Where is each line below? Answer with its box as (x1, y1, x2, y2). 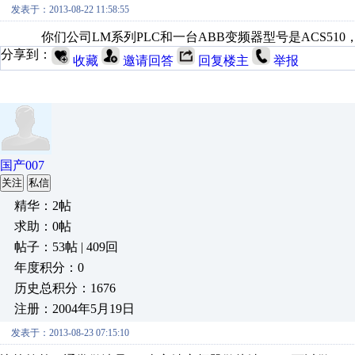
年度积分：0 (14, 261, 84, 274)
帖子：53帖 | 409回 (14, 240, 118, 254)
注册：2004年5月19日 (14, 302, 135, 315)
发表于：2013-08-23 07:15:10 (11, 327, 129, 338)
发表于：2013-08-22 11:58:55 (11, 4, 129, 15)
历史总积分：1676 (14, 281, 116, 295)
